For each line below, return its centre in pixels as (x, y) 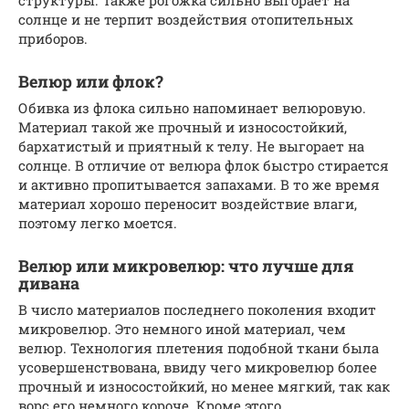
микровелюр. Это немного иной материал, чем (182, 328)
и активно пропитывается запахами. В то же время (199, 184)
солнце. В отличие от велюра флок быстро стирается (204, 165)
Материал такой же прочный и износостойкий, (183, 126)
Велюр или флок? (91, 81)
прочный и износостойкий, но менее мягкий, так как (204, 386)
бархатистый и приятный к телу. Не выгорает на (191, 146)
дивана (49, 283)
